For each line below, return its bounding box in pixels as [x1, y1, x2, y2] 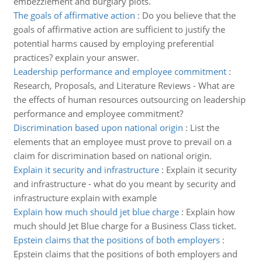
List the [189, 122, 219, 133]
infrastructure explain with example [13, 192, 157, 204]
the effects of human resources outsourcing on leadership [13, 94, 246, 105]
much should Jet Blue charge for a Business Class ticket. [13, 220, 236, 232]
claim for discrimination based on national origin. [13, 150, 212, 161]
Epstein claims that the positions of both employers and [13, 248, 237, 260]
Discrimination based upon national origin [13, 122, 183, 133]
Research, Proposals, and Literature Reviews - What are [13, 80, 235, 91]
